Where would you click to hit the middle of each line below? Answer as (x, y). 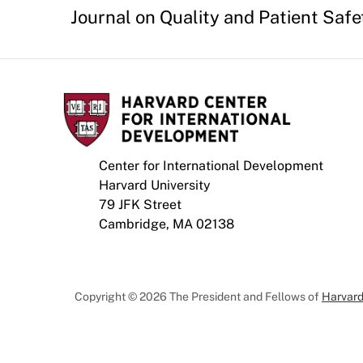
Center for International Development (211, 166)
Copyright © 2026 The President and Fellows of (198, 297)
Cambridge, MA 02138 (167, 224)
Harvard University (155, 185)
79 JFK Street (140, 205)
